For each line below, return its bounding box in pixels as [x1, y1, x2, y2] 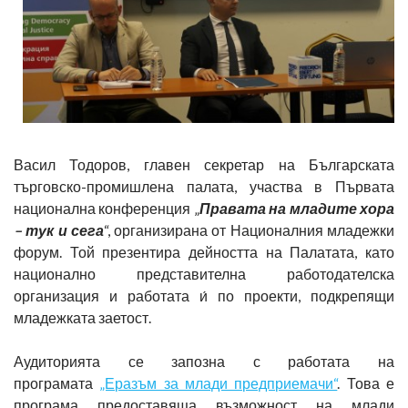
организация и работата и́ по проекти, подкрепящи [14, 286, 394, 304]
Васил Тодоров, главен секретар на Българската [14, 155, 394, 173]
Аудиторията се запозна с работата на [14, 352, 394, 370]
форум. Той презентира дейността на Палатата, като [14, 242, 394, 260]
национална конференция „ [14, 199, 199, 217]
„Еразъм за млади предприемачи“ [99, 373, 338, 392]
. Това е [337, 373, 395, 392]
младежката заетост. [14, 308, 151, 326]
